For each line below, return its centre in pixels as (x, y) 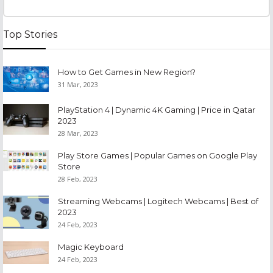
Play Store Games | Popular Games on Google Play (158, 155)
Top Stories (30, 34)
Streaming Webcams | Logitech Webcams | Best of (158, 201)
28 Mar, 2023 (78, 133)
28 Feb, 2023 (78, 179)
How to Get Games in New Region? (127, 72)
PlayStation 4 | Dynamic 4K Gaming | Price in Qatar (157, 109)
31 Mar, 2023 (78, 84)
